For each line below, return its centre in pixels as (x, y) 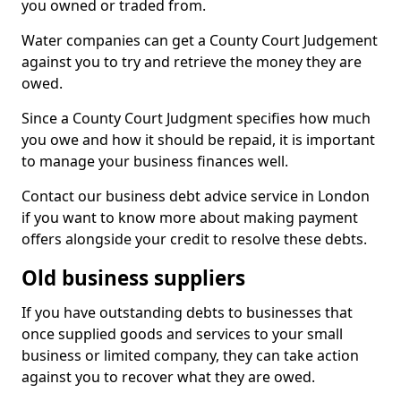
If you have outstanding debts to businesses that (187, 312)
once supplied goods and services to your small (182, 334)
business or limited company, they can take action (190, 355)
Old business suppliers (133, 278)
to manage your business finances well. (155, 161)
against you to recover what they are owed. (168, 377)
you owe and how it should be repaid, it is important (198, 140)
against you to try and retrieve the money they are (192, 62)
